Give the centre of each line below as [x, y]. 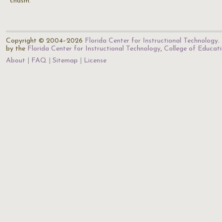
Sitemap [65, 61]
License [95, 61]
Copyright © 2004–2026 [45, 41]
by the [17, 49]
